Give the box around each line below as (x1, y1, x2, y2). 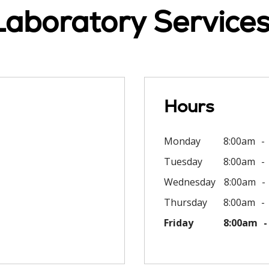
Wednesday (164, 175, 216, 189)
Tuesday (164, 155, 202, 168)
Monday (164, 134, 201, 148)
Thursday (164, 196, 207, 209)
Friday (164, 216, 193, 229)
